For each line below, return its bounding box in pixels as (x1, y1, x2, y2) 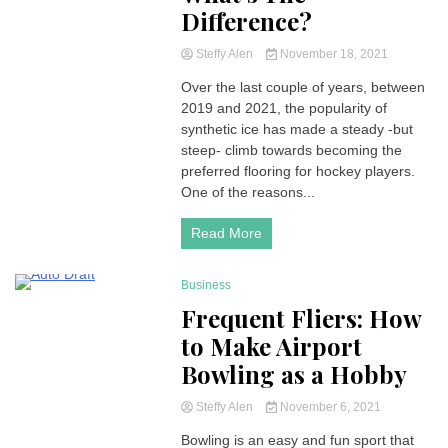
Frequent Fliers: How (181, 302, 422, 334)
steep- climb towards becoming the (181, 142, 403, 158)
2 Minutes (51, 299, 107, 313)
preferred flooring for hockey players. (181, 163, 416, 179)
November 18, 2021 (276, 47, 388, 61)
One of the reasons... (181, 184, 316, 200)
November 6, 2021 (276, 400, 381, 414)
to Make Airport (181, 330, 363, 362)
